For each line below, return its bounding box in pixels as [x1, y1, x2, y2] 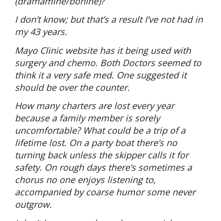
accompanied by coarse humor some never [15, 186, 195, 198]
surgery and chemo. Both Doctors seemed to [15, 56, 201, 69]
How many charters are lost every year [15, 100, 174, 112]
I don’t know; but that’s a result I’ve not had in [15, 13, 203, 26]
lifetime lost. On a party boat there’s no [15, 137, 177, 149]
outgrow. [15, 198, 54, 211]
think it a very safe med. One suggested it [15, 69, 186, 81]
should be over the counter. [15, 81, 132, 93]
